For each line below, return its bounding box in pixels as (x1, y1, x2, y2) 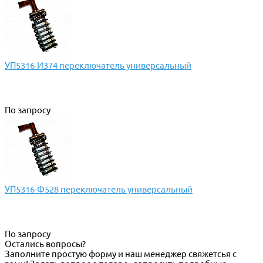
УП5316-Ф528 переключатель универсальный (5, 184, 193, 195)
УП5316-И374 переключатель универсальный (5, 60, 191, 71)
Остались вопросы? (5, 239, 86, 249)
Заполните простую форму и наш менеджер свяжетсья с (5, 249, 237, 259)
